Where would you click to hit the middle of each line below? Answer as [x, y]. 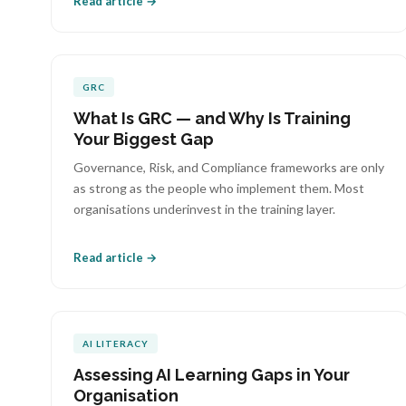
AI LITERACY [116, 343]
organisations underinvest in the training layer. [204, 209]
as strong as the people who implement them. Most [219, 188]
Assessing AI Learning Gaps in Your [212, 375]
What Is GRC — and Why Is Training [212, 118]
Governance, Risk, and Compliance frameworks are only [229, 167]
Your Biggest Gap [144, 139]
